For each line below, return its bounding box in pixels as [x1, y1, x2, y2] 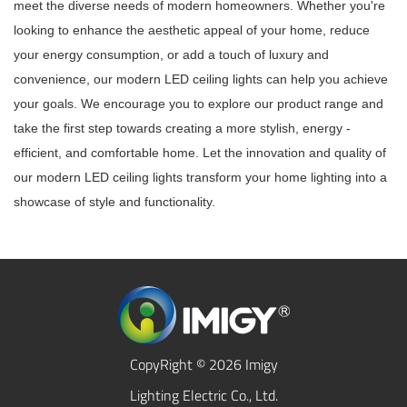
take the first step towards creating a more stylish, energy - [14, 121, 351, 136]
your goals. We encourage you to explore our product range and [14, 96, 383, 112]
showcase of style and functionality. [14, 194, 215, 210]
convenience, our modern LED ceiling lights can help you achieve [14, 72, 388, 87]
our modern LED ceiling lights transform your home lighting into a [14, 170, 387, 185]
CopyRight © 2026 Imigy [129, 353, 278, 376]
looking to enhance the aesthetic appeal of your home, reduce [14, 23, 370, 38]
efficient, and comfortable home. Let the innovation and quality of [14, 145, 386, 161]
